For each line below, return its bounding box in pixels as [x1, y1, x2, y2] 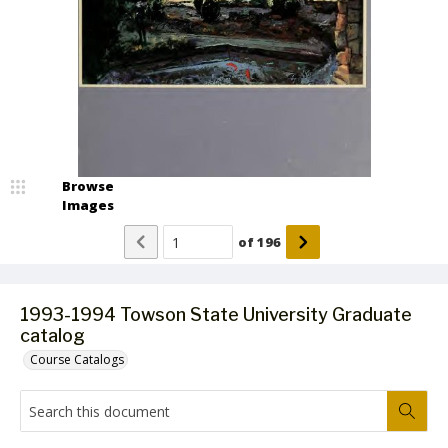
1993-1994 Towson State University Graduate [20, 304, 412, 325]
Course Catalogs [30, 351, 124, 368]
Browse [62, 177, 114, 195]
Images [62, 196, 114, 214]
